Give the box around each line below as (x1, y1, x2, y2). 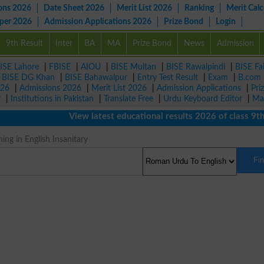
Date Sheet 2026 (44, 4, 104, 12)
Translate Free (104, 94, 153, 103)
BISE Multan (111, 62, 156, 71)
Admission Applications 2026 (44, 17, 151, 26)
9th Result (5, 39, 43, 48)
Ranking (184, 4, 214, 12)
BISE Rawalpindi (166, 62, 225, 71)
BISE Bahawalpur (65, 73, 127, 82)
